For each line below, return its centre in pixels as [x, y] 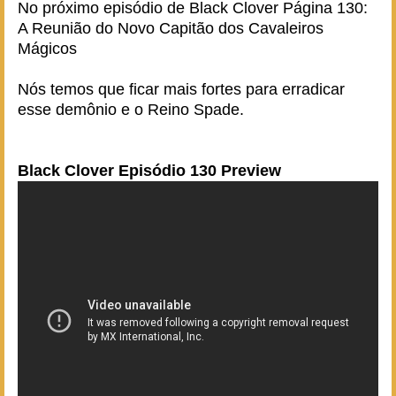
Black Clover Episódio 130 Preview [149, 171]
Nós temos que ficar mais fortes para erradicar [181, 89]
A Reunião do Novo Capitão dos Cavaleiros [171, 28]
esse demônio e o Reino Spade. [131, 110]
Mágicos [47, 49]
